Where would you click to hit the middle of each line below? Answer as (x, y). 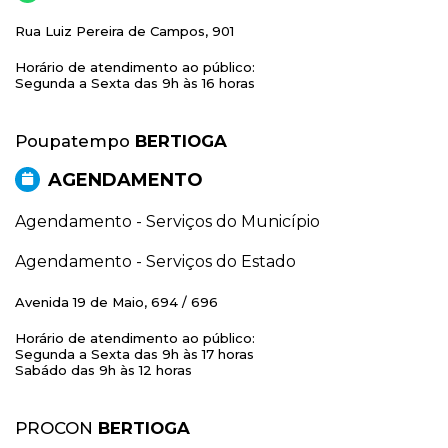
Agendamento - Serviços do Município (167, 221)
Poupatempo (75, 140)
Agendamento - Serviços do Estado (155, 261)
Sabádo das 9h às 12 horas (103, 369)
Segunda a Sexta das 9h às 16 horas (135, 82)
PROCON (56, 427)
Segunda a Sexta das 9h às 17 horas (134, 353)
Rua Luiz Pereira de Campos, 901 (124, 30)
